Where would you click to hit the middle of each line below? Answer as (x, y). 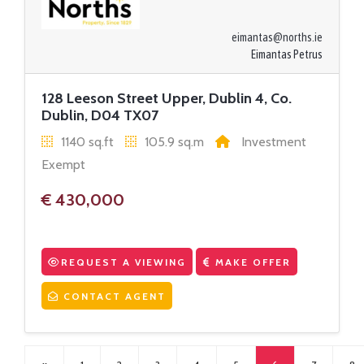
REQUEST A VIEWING (123, 262)
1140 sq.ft (87, 141)
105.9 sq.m (174, 141)
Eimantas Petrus (287, 54)
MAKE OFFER (251, 262)
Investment (272, 141)
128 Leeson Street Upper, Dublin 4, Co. (167, 98)
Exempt (63, 164)
